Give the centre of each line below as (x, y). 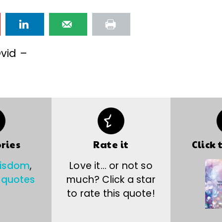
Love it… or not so (111, 166)
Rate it (111, 144)
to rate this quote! (111, 193)
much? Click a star (111, 179)
